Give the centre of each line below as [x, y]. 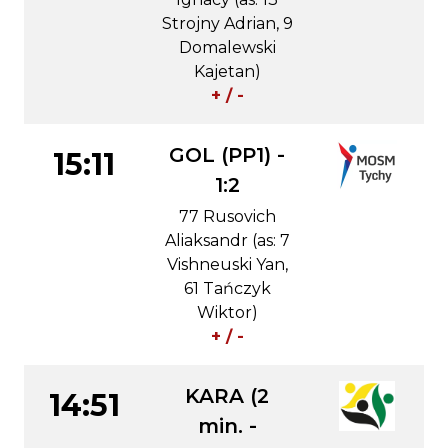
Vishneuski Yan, [227, 264]
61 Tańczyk [227, 288]
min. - [227, 426]
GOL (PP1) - [227, 155]
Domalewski [227, 47]
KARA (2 [227, 396]
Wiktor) [227, 312]
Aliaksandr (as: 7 [227, 240]
